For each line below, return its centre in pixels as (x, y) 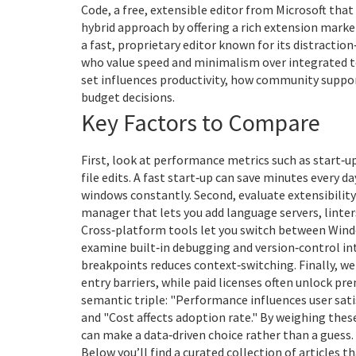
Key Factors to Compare (201, 122)
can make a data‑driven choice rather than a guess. (217, 335)
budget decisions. (128, 97)
